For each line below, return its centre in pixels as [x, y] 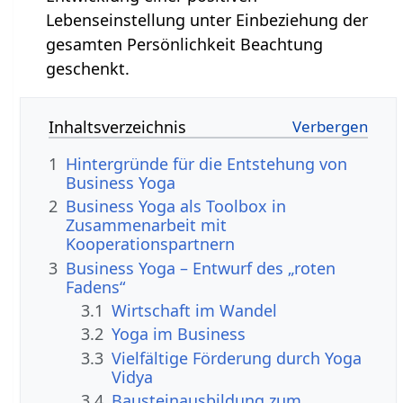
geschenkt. [87, 68]
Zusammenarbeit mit [147, 225]
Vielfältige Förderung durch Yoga [237, 358]
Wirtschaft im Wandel [195, 311]
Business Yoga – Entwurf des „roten [201, 268]
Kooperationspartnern [151, 244]
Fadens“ [96, 287]
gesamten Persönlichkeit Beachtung [184, 44]
